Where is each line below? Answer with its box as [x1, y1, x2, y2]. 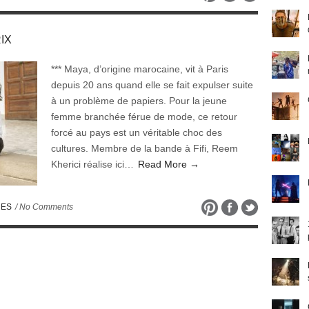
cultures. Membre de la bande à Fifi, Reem [51, 143, 238, 154]
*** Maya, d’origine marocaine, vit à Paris [51, 63, 228, 74]
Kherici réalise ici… [51, 159, 137, 170]
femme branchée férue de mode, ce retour [51, 111, 237, 122]
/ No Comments [13, 202, 73, 212]
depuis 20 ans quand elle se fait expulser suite [51, 79, 253, 90]
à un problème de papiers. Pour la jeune [51, 95, 227, 106]
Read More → [138, 159, 199, 170]
